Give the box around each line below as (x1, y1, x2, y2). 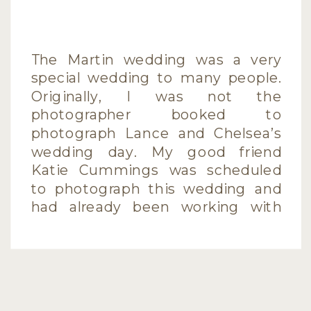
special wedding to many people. (31, 69, 283, 87)
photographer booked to (31, 106, 283, 124)
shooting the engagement (31, 235, 283, 253)
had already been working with (31, 198, 283, 216)
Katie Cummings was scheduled (31, 161, 283, 179)
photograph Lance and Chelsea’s (31, 124, 283, 142)
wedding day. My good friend (31, 142, 283, 160)
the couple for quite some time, (31, 217, 283, 235)
